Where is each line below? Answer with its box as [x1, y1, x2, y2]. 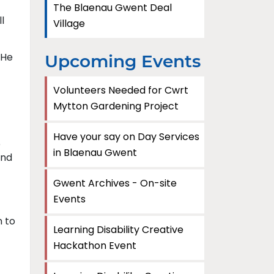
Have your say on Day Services [53, 130, 199, 144]
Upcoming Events [45, 51, 201, 72]
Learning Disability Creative [53, 223, 183, 237]
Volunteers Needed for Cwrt [53, 83, 188, 97]
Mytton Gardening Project [53, 99, 179, 113]
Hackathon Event [53, 239, 136, 253]
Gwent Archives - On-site [53, 176, 177, 190]
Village [53, 17, 85, 31]
